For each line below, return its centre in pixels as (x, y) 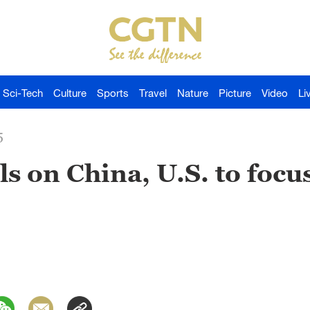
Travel (153, 93)
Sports (113, 93)
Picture (235, 93)
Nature (193, 93)
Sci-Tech (23, 93)
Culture (70, 93)
